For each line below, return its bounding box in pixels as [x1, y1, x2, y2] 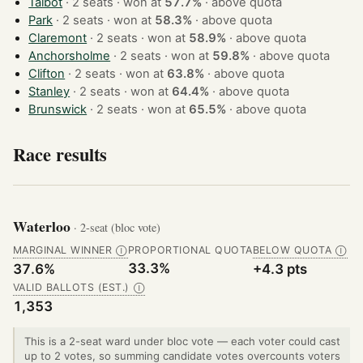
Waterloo [13, 216, 74, 237]
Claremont [28, 31, 88, 46]
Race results [13, 140, 107, 168]
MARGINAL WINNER [13, 244, 113, 257]
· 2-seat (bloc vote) [74, 220, 160, 236]
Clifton [28, 66, 66, 82]
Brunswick [28, 102, 88, 117]
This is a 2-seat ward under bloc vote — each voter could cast [24, 335, 340, 348]
